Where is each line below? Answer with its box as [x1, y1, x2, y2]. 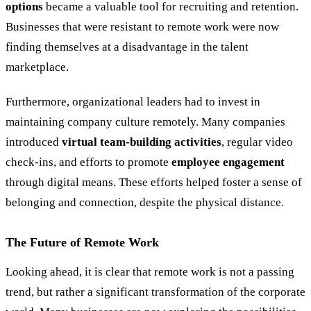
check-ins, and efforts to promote [6, 155, 171, 169]
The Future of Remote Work [6, 235, 159, 250]
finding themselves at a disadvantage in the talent [6, 40, 249, 53]
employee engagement [171, 155, 285, 169]
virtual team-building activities [62, 135, 221, 149]
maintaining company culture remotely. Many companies [6, 115, 285, 128]
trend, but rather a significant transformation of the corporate [6, 285, 305, 299]
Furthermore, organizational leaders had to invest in [6, 94, 260, 108]
